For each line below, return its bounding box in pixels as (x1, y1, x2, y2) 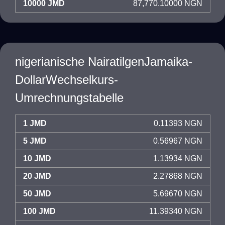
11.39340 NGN (149, 207, 202, 215)
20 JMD (23, 172, 51, 180)
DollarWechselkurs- (15, 73, 118, 86)
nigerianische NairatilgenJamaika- (15, 55, 192, 68)
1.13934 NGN (153, 154, 202, 163)
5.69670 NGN (153, 189, 202, 198)
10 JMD (23, 154, 51, 163)
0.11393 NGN (154, 119, 202, 128)
